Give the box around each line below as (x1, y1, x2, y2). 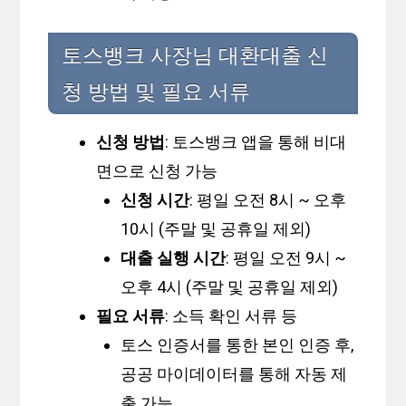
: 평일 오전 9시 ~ (226, 248, 347, 268)
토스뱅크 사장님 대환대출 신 (62, 43, 329, 68)
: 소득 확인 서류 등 (165, 306, 298, 326)
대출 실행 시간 (121, 248, 227, 268)
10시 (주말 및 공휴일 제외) (121, 219, 312, 239)
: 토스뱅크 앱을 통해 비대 (165, 132, 347, 152)
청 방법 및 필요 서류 (62, 80, 251, 104)
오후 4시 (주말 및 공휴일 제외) (121, 277, 339, 297)
